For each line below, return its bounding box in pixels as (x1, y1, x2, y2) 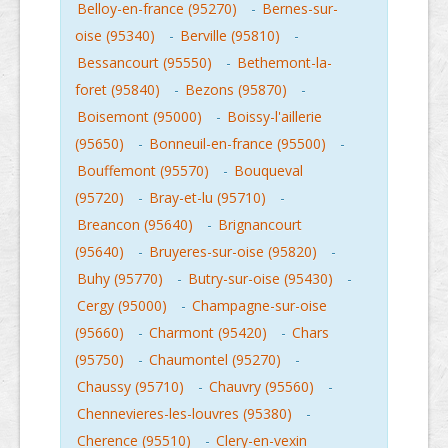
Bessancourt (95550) (77, 53, 212, 72)
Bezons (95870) (185, 80, 287, 99)
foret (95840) (75, 80, 160, 99)
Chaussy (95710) (77, 377, 184, 396)
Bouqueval (234, 161, 303, 180)
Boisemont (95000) (77, 107, 202, 126)
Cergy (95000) (77, 296, 167, 315)
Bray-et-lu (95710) (149, 188, 266, 207)
